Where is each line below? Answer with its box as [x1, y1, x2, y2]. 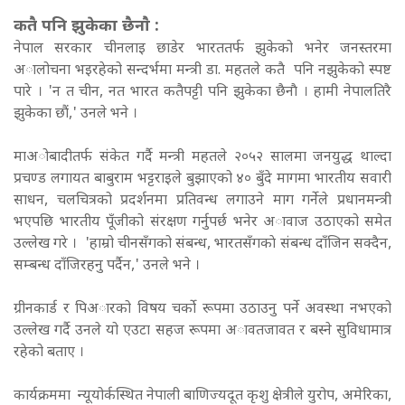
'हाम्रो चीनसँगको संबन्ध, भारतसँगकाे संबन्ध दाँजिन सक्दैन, [84, 235, 392, 255]
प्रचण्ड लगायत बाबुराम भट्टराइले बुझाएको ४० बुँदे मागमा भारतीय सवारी [14, 170, 391, 190]
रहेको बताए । [14, 344, 91, 363]
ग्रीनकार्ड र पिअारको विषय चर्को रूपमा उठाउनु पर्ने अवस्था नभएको [14, 300, 391, 320]
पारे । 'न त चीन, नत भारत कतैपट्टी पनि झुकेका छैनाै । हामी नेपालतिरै [14, 83, 391, 103]
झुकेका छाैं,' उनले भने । [14, 105, 145, 125]
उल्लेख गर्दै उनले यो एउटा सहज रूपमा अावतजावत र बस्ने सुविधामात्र [14, 322, 391, 342]
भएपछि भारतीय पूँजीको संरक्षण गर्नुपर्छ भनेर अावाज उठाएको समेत [14, 213, 391, 233]
